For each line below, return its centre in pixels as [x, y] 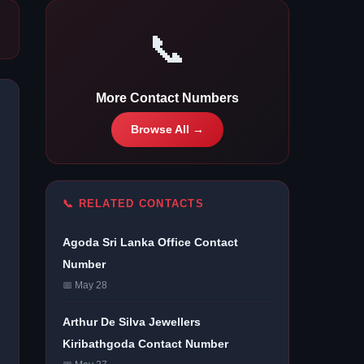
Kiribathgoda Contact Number [145, 344]
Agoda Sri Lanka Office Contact [150, 242]
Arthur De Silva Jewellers [132, 322]
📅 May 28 [85, 285]
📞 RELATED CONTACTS [134, 204]
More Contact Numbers [167, 98]
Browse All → [167, 130]
